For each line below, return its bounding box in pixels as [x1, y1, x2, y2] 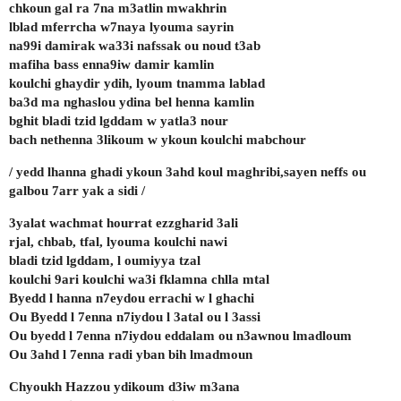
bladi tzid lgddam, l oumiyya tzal [9, 252, 200, 268]
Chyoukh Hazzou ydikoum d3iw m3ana [9, 379, 240, 394]
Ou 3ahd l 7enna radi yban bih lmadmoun [9, 346, 252, 362]
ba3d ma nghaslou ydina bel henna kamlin [9, 94, 254, 109]
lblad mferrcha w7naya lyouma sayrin [9, 19, 234, 34]
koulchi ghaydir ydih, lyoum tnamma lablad [9, 75, 265, 90]
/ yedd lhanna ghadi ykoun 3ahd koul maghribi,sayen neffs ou [9, 164, 366, 179]
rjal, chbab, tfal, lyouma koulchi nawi [9, 234, 227, 249]
